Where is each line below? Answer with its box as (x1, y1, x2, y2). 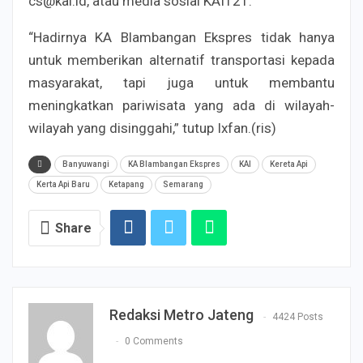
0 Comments (125, 335, 183, 347)
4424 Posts (272, 310, 323, 322)
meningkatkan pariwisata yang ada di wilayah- (28, 97, 335, 114)
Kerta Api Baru (36, 180, 90, 190)
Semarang (163, 180, 203, 190)
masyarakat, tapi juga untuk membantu (28, 75, 335, 92)
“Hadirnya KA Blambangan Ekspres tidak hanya (28, 29, 335, 46)
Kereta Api (270, 160, 308, 169)
